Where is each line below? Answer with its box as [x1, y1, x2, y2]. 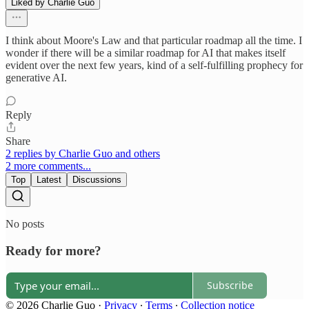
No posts [6, 218, 44, 230]
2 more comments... [6, 160, 91, 172]
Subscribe [207, 279, 253, 292]
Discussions [72, 175, 121, 186]
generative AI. [6, 72, 67, 84]
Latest [37, 175, 61, 186]
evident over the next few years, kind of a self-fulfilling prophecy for [6, 59, 303, 72]
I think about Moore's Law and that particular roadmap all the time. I [6, 34, 302, 47]
